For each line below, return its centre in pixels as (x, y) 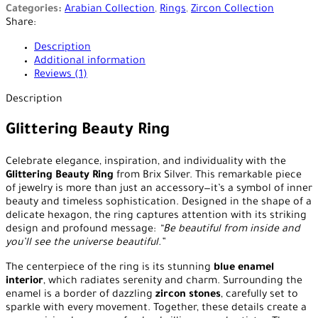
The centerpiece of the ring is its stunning (110, 269)
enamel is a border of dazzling (81, 296)
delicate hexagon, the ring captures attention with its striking (156, 217)
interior (24, 282)
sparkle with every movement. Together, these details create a (156, 309)
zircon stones (188, 296)
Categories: (34, 10)
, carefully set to (259, 296)
